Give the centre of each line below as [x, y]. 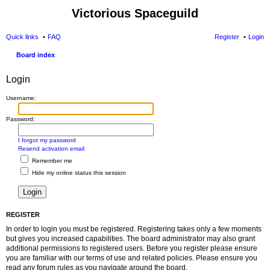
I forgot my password [47, 140]
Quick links [22, 37]
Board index [36, 55]
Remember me [51, 161]
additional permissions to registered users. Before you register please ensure [132, 248]
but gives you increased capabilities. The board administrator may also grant [130, 238]
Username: [21, 98]
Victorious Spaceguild [135, 13]
